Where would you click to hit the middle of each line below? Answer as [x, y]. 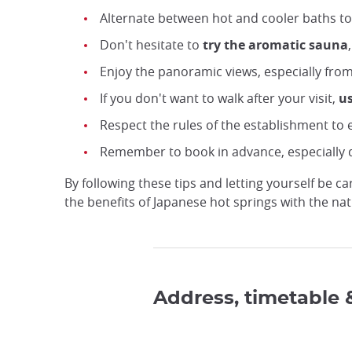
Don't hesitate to [151, 45]
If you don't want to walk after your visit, [219, 98]
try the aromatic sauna [275, 45]
